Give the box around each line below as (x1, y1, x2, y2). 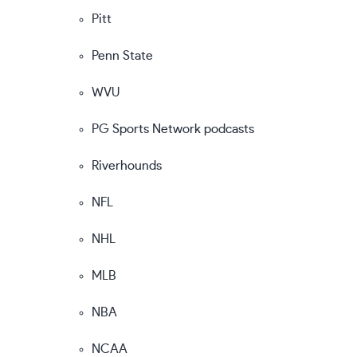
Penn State (92, 49, 153, 62)
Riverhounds (92, 159, 162, 172)
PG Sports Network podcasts (92, 122, 254, 135)
